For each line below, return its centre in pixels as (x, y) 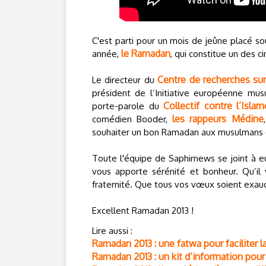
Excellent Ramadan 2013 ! (143, 210)
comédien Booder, (132, 119)
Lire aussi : (112, 231)
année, (107, 54)
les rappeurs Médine (218, 119)
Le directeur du (125, 80)
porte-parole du (128, 106)
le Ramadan (146, 53)
